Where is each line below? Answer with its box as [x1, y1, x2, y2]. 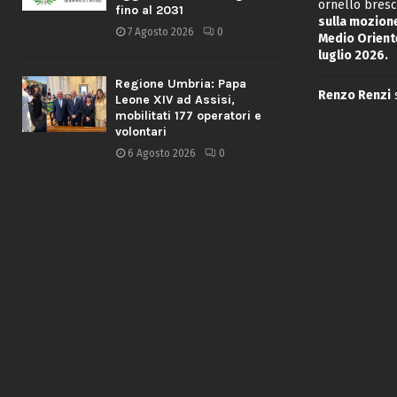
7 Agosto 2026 [128, 25, 194, 38]
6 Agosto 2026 [128, 146, 196, 160]
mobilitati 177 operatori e [115, 107, 261, 123]
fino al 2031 [115, 2, 183, 18]
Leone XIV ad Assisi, [115, 91, 235, 107]
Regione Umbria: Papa [115, 75, 246, 91]
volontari [115, 123, 167, 139]
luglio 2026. [317, 47, 388, 63]
